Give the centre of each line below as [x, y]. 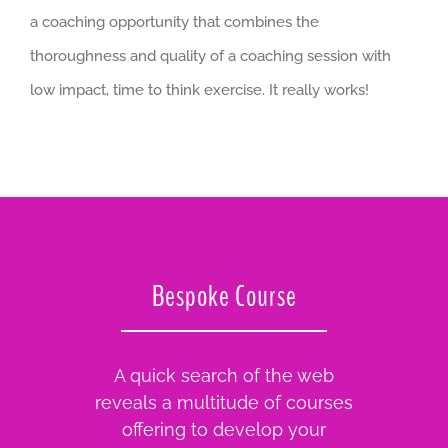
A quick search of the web [224, 376]
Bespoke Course [224, 296]
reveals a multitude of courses [224, 403]
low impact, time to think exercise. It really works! [199, 89]
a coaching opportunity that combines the [174, 21]
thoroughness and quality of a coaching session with [210, 55]
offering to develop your [224, 430]
